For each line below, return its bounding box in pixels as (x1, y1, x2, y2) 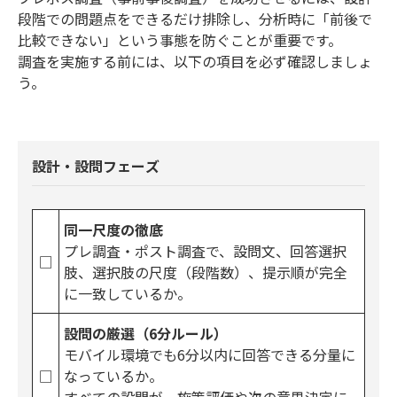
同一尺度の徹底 (64, 219, 163, 241)
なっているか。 (64, 365, 163, 387)
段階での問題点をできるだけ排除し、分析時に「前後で (18, 8, 372, 30)
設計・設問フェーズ (32, 155, 160, 177)
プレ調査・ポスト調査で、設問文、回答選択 (64, 240, 346, 262)
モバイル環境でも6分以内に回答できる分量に (64, 344, 355, 366)
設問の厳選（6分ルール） (64, 323, 228, 345)
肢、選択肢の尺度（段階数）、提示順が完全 (64, 261, 347, 284)
